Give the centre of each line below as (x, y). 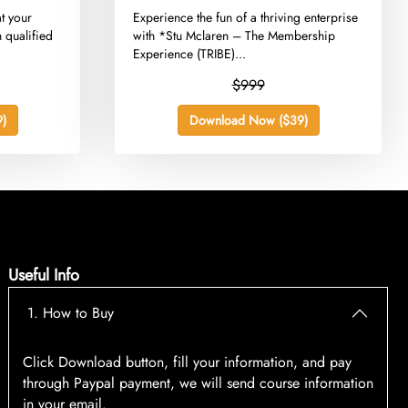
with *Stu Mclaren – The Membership (235, 36)
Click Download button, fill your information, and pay (187, 362)
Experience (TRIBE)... (190, 54)
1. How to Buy (70, 313)
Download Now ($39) (248, 121)
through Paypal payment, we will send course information (198, 383)
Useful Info (43, 275)
